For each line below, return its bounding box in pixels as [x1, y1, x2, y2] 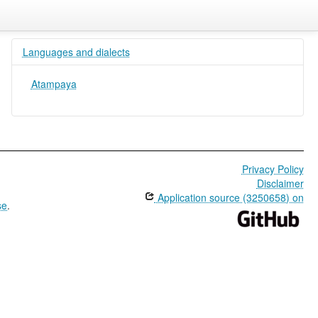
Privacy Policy [241, 162, 304, 176]
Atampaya [31, 77, 77, 91]
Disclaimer [256, 176, 304, 190]
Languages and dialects [22, 45, 130, 59]
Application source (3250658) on [154, 190, 304, 204]
